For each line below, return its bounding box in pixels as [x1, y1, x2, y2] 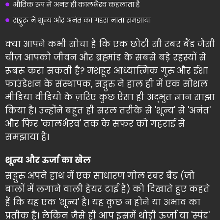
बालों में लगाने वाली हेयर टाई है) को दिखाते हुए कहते [5, 183, 210, 195]
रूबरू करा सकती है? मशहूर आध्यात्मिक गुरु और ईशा [5, 65, 208, 77]
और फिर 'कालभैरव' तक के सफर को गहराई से [5, 118, 185, 130]
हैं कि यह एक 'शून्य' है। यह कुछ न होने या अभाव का [5, 196, 200, 208]
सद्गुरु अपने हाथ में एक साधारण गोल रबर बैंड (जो [5, 170, 194, 182]
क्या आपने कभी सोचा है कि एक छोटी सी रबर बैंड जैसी [5, 38, 215, 50]
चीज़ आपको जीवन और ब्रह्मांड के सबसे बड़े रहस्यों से [5, 52, 206, 63]
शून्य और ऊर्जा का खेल [5, 154, 91, 166]
